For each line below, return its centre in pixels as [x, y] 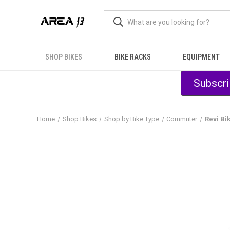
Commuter [182, 119]
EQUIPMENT [201, 57]
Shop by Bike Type [131, 119]
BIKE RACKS [132, 57]
